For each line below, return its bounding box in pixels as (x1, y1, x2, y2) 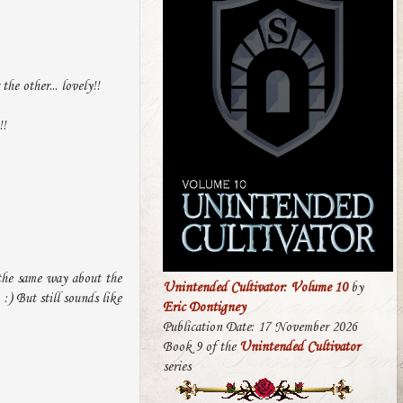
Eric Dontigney (163, 300, 246, 317)
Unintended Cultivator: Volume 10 (163, 280, 347, 297)
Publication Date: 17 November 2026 (163, 319, 357, 336)
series (163, 359, 191, 376)
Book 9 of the (163, 339, 239, 356)
